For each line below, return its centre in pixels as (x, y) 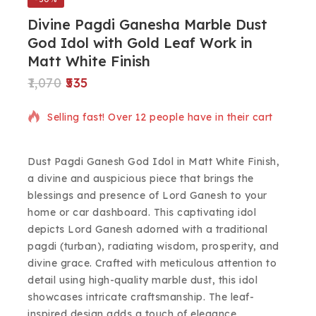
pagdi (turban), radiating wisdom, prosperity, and (153, 247)
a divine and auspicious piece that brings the (141, 179)
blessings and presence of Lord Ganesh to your (147, 196)
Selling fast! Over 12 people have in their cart (160, 117)
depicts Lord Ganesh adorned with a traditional (147, 230)
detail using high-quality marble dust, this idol (142, 280)
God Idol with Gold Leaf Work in (140, 43)
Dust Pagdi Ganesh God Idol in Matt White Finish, (153, 162)
